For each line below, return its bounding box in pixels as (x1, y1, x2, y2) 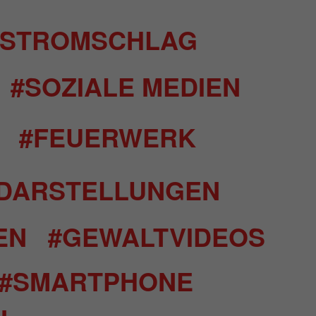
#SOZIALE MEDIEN (10, 68, 241, 104)
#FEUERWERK (19, 119, 196, 155)
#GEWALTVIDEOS (48, 218, 265, 255)
